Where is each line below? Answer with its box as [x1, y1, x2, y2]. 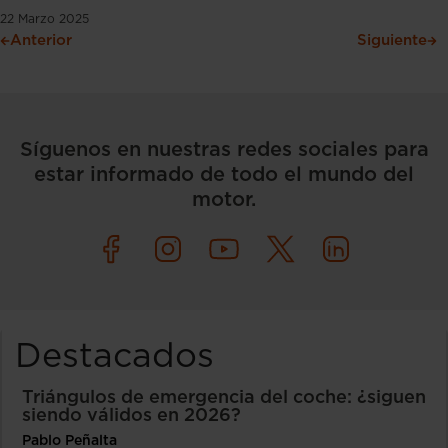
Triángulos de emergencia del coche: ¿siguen [22, 388, 426, 407]
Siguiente [357, 32, 427, 48]
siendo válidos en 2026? [22, 406, 241, 425]
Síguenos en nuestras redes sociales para [19, 139, 429, 160]
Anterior [10, 32, 72, 48]
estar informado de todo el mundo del [34, 164, 414, 185]
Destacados [15, 339, 214, 374]
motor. [192, 189, 256, 210]
